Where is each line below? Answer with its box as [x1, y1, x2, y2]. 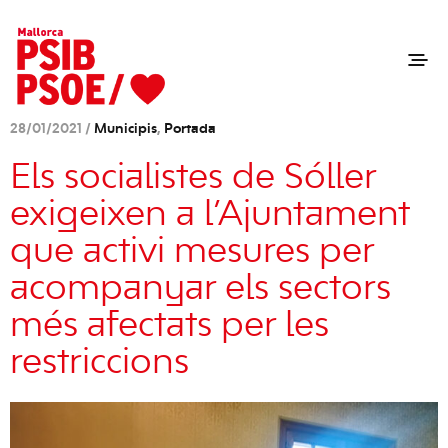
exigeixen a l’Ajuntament [10, 198, 409, 232]
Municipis [94, 123, 157, 136]
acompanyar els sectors [10, 272, 391, 306]
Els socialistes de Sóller [10, 161, 376, 195]
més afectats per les [10, 309, 329, 343]
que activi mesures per [10, 235, 374, 269]
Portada [164, 123, 216, 136]
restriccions [10, 346, 189, 380]
